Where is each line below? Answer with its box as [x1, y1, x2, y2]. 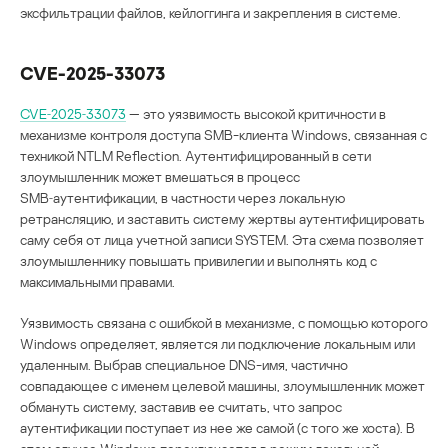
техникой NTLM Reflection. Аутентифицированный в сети [20, 146, 371, 164]
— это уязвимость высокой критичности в [126, 104, 386, 122]
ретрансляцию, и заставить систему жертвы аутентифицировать [20, 209, 425, 227]
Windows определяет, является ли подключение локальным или [20, 334, 415, 352]
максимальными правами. [20, 272, 175, 290]
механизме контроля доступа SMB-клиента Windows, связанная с [20, 125, 427, 143]
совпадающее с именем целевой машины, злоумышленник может [20, 376, 425, 394]
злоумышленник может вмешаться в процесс [20, 167, 300, 185]
